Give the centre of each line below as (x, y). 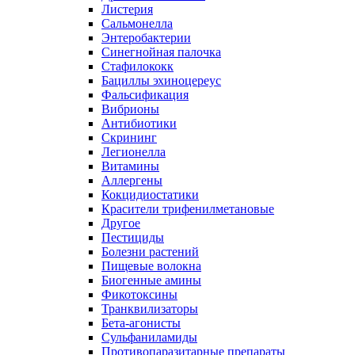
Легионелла (134, 152)
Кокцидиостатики (150, 195)
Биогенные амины (151, 280)
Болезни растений (150, 252)
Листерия (127, 9)
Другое (121, 223)
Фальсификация (145, 95)
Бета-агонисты (141, 323)
